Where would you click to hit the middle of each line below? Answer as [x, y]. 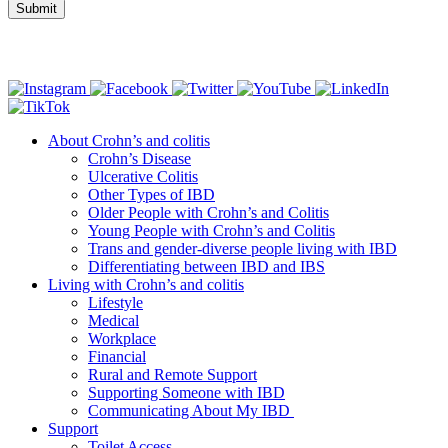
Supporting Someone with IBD [186, 392]
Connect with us [52, 49]
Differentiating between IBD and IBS [206, 266]
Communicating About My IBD [191, 410]
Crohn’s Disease [139, 158]
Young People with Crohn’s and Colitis [211, 230]
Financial [117, 356]
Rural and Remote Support [172, 374]
